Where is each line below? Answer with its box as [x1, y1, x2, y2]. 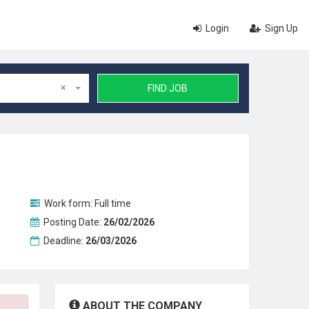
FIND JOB [148, 83, 188, 94]
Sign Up [263, 23, 298, 34]
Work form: [41, 198, 94, 209]
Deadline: [41, 235, 86, 246]
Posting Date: [41, 217, 103, 228]
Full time [94, 198, 131, 209]
